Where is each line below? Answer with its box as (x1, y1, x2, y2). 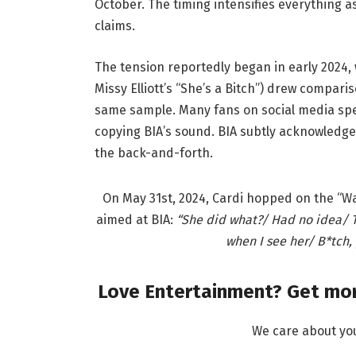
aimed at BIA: (96, 211, 176, 227)
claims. (94, 18, 135, 34)
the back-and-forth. (94, 145, 213, 161)
